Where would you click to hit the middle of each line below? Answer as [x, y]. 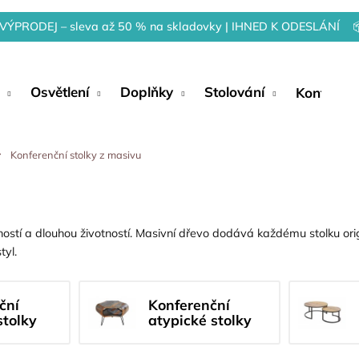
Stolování [234, 92]
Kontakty [325, 92]
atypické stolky [200, 320]
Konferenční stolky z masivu [75, 155]
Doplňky [147, 92]
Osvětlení [60, 92]
